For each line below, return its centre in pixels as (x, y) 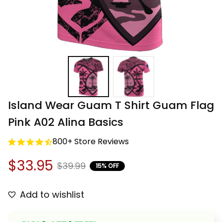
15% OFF (107, 166)
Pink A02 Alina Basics (66, 122)
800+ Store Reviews (91, 142)
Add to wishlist (52, 195)
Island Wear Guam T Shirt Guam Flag (111, 106)
